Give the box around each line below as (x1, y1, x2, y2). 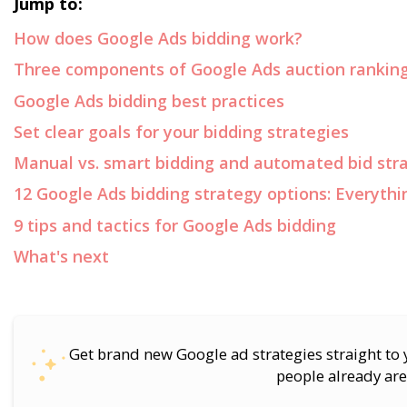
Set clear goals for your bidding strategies (14, 120, 349, 143)
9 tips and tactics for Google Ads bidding (14, 213, 336, 236)
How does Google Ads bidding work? (14, 27, 303, 50)
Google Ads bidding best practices (14, 89, 284, 112)
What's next (14, 244, 109, 267)
